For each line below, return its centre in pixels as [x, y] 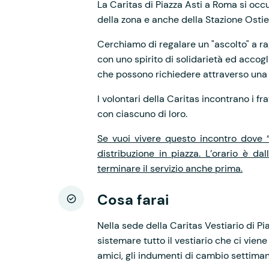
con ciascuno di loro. [142, 114]
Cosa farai [133, 200]
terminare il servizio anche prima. [170, 168]
